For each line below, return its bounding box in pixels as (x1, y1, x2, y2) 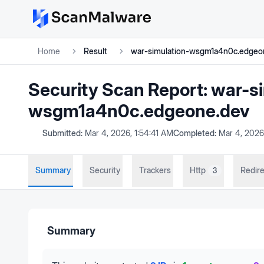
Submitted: (42, 128, 82, 138)
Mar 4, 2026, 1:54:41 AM (85, 128, 173, 138)
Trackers (139, 165, 171, 175)
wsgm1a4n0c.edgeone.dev (28, 100, 250, 121)
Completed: (173, 128, 216, 138)
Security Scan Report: (28, 79, 211, 100)
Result (84, 46, 107, 56)
